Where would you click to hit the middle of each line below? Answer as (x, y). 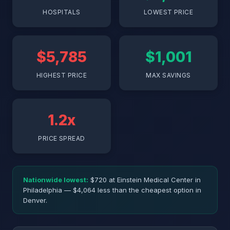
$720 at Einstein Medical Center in (145, 180)
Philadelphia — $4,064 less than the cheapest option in (112, 190)
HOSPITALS (62, 12)
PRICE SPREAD (62, 138)
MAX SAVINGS (168, 75)
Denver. (35, 200)
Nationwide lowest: (56, 180)
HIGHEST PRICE (62, 75)
